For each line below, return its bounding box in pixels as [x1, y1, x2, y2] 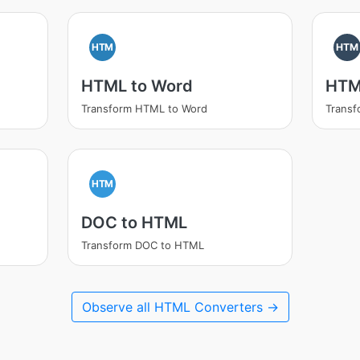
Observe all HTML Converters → [81, 299, 279, 315]
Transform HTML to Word [80, 102, 207, 115]
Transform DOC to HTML [80, 239, 204, 252]
